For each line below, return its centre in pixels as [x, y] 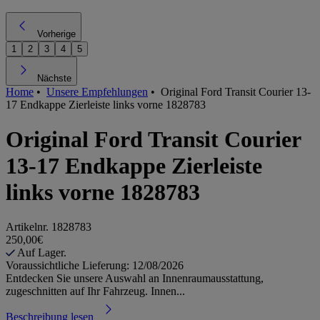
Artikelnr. [29, 227]
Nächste [54, 78]
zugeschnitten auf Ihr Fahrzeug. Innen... [95, 291]
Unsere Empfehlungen [97, 91]
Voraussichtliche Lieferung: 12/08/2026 [95, 266]
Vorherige [56, 34]
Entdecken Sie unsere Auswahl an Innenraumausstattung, [135, 279]
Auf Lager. [43, 253]
